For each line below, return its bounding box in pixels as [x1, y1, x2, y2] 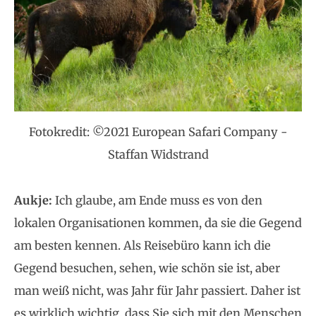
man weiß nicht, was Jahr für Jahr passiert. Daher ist [14, 284, 300, 298]
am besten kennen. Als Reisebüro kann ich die [14, 238, 271, 253]
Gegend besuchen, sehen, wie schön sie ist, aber [14, 261, 280, 276]
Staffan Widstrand [107, 147, 209, 162]
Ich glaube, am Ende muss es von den [52, 193, 262, 208]
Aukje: [14, 193, 52, 208]
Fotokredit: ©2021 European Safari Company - [28, 124, 288, 139]
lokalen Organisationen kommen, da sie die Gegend [14, 216, 302, 231]
